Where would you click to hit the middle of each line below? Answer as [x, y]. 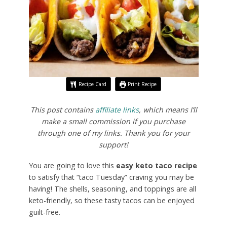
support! [113, 145]
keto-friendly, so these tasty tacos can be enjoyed [111, 201]
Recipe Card [92, 84]
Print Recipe [142, 84]
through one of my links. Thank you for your [113, 133]
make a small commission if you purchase [113, 122]
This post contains [63, 110]
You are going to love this [72, 166]
